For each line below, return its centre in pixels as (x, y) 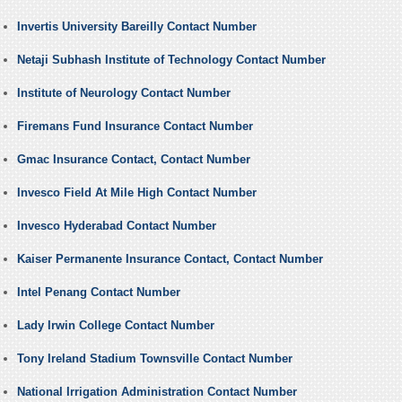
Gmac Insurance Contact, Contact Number (133, 160)
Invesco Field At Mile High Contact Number (136, 193)
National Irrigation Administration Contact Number (157, 392)
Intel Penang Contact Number (98, 293)
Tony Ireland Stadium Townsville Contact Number (154, 359)
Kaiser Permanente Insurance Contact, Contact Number (170, 259)
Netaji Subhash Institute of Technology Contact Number (171, 60)
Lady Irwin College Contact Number (115, 326)
